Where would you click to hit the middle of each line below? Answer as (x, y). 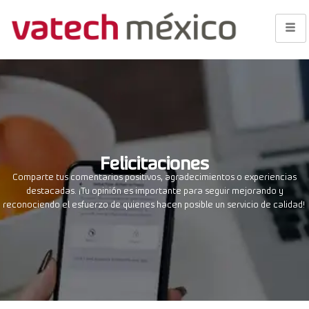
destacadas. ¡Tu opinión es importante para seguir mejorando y (154, 188)
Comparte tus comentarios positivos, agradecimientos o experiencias (154, 175)
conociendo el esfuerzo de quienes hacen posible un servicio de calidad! (158, 202)
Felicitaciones (154, 159)
